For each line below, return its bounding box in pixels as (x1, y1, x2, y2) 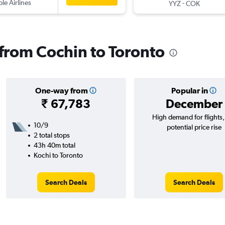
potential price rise (166, 123, 221, 132)
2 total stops (33, 131, 70, 140)
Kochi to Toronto (33, 151, 83, 160)
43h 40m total (33, 141, 75, 150)
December (165, 96, 222, 111)
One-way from (35, 86, 88, 95)
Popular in (171, 86, 208, 95)
